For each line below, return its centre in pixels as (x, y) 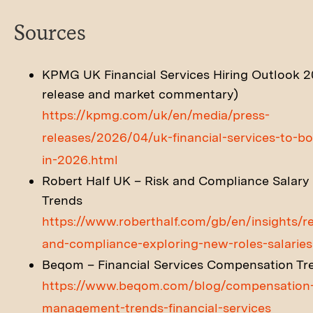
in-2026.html (80, 160)
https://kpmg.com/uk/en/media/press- (156, 115)
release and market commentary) (140, 94)
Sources (50, 32)
